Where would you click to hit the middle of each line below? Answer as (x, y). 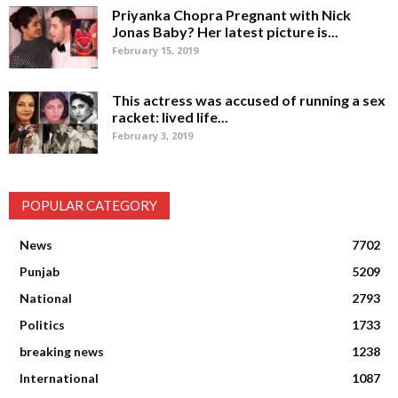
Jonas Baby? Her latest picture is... (225, 32)
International (59, 378)
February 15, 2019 (155, 51)
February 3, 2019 (152, 136)
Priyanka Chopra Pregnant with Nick (231, 15)
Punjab (40, 272)
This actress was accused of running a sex (249, 100)
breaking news (62, 352)
